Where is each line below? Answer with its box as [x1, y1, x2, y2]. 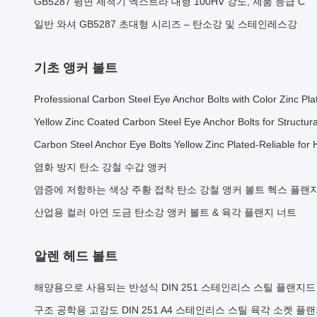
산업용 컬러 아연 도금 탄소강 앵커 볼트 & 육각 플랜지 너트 [34, 207, 296, 218]
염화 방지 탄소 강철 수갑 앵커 [34, 161, 167, 173]
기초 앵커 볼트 [34, 61, 117, 75]
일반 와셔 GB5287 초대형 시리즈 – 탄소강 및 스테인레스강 [34, 18, 297, 30]
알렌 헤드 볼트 [34, 249, 117, 263]
